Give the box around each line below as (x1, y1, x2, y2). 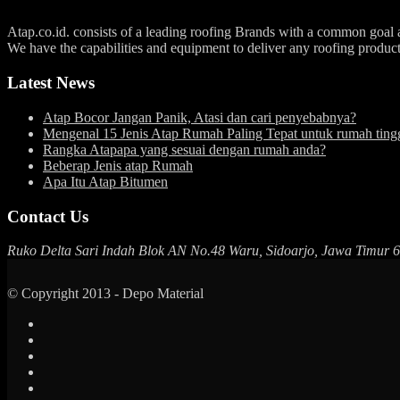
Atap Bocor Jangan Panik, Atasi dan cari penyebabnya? (43, 109, 356, 125)
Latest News (7, 73, 95, 93)
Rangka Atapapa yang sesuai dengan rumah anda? (43, 141, 326, 157)
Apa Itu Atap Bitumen (43, 173, 168, 189)
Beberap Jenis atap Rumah (43, 157, 193, 173)
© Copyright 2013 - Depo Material (7, 286, 204, 302)
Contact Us (7, 206, 88, 226)
